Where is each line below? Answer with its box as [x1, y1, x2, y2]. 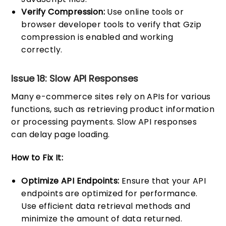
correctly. [21, 44, 63, 56]
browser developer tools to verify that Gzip [21, 19, 202, 31]
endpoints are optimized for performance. [21, 187, 198, 199]
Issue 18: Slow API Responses [11, 72, 139, 85]
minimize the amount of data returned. [21, 212, 183, 224]
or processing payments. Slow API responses [11, 116, 197, 128]
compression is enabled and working [21, 31, 174, 43]
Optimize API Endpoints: [21, 175, 120, 187]
